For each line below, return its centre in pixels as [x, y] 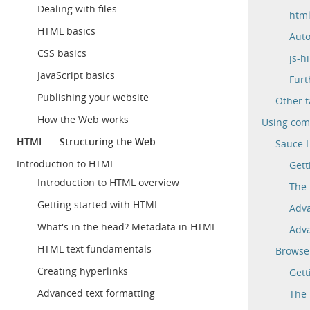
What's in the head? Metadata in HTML [127, 227]
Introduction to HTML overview [108, 182]
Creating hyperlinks [83, 271]
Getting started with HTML [98, 204]
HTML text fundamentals [94, 249]
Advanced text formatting [96, 293]
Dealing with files [77, 9]
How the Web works [83, 119]
